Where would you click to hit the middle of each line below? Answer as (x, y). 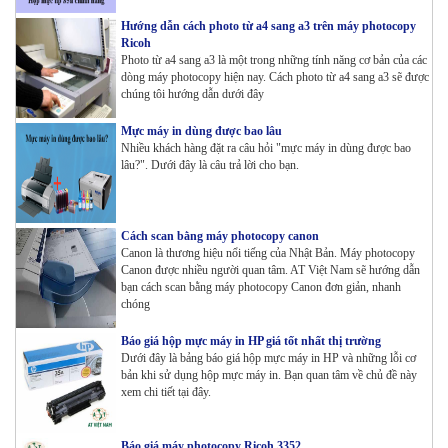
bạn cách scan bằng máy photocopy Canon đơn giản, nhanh (261, 286)
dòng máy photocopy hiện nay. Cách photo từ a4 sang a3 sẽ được (275, 76)
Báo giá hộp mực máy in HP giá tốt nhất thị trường (251, 340)
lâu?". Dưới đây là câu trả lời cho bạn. (210, 164)
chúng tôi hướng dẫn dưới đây (192, 93)
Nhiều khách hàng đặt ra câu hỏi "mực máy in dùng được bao (266, 147)
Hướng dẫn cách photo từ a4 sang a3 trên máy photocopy (268, 25)
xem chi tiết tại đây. (166, 391)
